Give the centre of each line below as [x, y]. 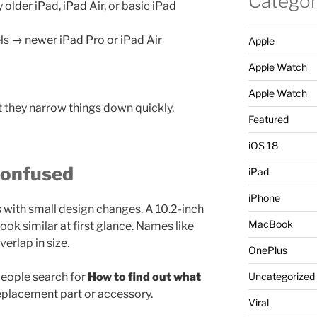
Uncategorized [281, 277]
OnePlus [267, 250]
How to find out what [144, 277]
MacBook [270, 224]
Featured [268, 120]
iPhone [264, 198]
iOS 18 [263, 146]
